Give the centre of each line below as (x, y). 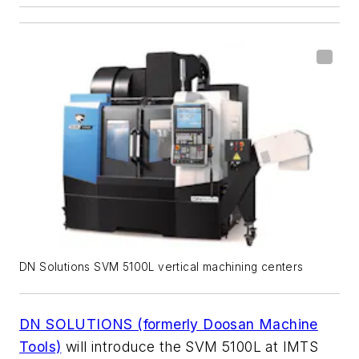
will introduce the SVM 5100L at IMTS (190, 347)
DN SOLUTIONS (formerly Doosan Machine (169, 325)
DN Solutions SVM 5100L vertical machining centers (161, 267)
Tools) (40, 347)
